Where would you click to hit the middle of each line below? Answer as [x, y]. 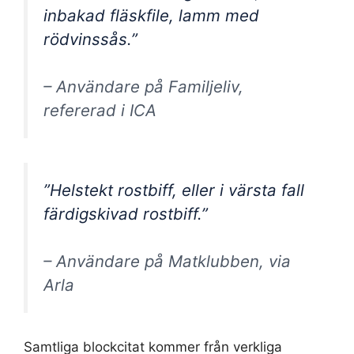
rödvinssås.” [90, 39]
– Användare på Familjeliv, [143, 87]
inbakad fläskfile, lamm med [151, 15]
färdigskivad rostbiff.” [126, 213]
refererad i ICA [100, 111]
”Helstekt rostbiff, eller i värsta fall [174, 190]
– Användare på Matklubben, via [167, 262]
